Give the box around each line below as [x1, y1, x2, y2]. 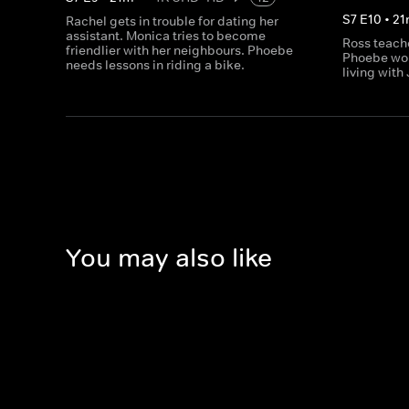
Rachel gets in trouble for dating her [66, 13, 278, 29]
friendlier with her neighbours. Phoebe [66, 42, 293, 58]
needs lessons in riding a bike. [66, 57, 245, 73]
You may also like [66, 242, 272, 275]
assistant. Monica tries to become [66, 27, 266, 44]
